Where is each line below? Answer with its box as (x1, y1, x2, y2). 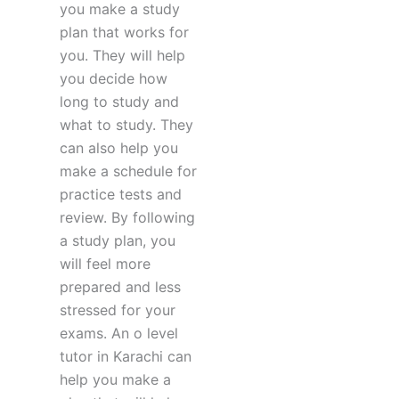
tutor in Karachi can (59, 347, 191, 366)
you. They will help (59, 46, 185, 65)
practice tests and (59, 185, 182, 204)
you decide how (59, 69, 167, 88)
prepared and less (59, 278, 181, 297)
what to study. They (59, 116, 193, 134)
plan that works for (59, 23, 189, 42)
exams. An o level (59, 324, 178, 343)
